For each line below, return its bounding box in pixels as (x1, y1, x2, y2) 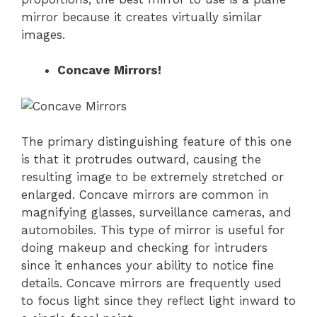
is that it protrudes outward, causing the (21, 152, 261, 167)
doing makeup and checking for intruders (21, 241, 267, 255)
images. (21, 27, 65, 42)
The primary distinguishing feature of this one (21, 134, 292, 149)
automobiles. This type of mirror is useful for (21, 223, 284, 238)
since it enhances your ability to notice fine (21, 258, 274, 273)
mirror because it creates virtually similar (21, 9, 262, 24)
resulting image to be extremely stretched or (21, 170, 284, 185)
